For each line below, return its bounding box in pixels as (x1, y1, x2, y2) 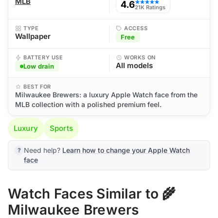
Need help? (24, 146, 62, 154)
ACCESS (124, 25, 148, 32)
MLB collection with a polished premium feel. (15, 100, 162, 109)
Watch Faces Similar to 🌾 (8, 185, 176, 202)
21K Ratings (135, 4, 165, 11)
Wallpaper (15, 32, 51, 41)
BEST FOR (23, 83, 51, 90)
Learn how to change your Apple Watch (62, 146, 190, 154)
